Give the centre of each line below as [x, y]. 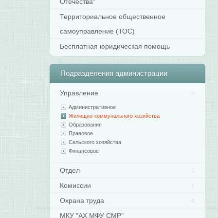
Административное [92, 107]
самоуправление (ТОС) [98, 31]
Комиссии [76, 185]
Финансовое [84, 151]
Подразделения [87, 73]
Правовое [81, 133]
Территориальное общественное [113, 17]
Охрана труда [82, 200]
